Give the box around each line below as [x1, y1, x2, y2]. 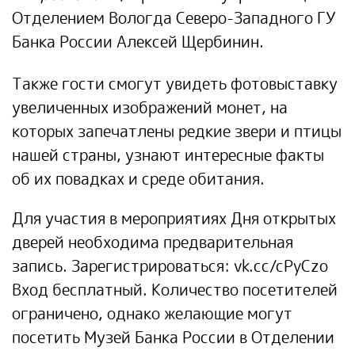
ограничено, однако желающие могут [12, 302, 292, 324]
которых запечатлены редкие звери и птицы [12, 120, 342, 142]
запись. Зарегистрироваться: [12, 254, 234, 277]
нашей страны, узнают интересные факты [12, 143, 324, 166]
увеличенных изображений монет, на [12, 96, 288, 118]
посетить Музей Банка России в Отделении [12, 326, 334, 348]
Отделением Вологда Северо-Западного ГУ [12, 6, 336, 29]
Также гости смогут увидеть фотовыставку [12, 72, 338, 94]
